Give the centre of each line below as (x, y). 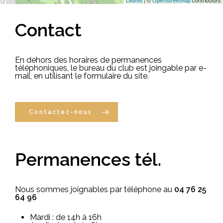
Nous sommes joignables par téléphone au (95, 190)
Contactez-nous (61, 112)
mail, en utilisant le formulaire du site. (82, 76)
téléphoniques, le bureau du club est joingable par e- (111, 68)
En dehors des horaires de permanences (89, 60)
